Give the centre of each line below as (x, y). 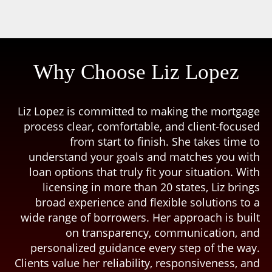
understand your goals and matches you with (144, 157)
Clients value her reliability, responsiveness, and (137, 263)
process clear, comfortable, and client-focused (142, 127)
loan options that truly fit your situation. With (144, 172)
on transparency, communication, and (163, 233)
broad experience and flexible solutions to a (148, 202)
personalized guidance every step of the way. (145, 248)
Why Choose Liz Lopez (136, 72)
